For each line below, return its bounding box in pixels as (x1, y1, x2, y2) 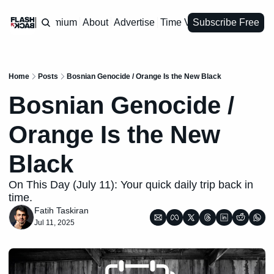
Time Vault (160, 17, 206, 28)
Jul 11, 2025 (34, 218, 75, 227)
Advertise (113, 17, 155, 28)
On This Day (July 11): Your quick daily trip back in (9, 179, 253, 191)
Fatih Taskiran (34, 206, 89, 215)
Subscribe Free (193, 17, 259, 28)
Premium (37, 17, 77, 28)
